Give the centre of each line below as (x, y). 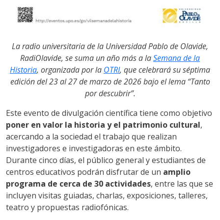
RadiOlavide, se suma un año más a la (87, 58)
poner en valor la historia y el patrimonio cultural (103, 124)
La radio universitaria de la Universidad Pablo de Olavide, (110, 46)
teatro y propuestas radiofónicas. (67, 207)
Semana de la (177, 58)
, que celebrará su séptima (165, 69)
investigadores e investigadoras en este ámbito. (94, 148)
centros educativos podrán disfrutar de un (84, 172)
